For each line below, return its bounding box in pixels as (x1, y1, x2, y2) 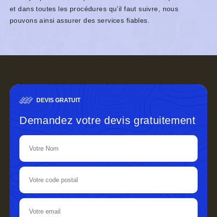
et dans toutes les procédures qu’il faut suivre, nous (10, 5, 179, 13)
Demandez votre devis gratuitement (19, 114, 196, 127)
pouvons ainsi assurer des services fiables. (10, 16, 150, 25)
